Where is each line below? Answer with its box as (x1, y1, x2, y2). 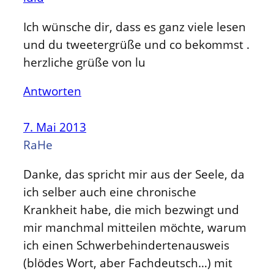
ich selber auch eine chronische (23, 183, 196, 199)
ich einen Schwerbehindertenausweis (23, 237, 229, 253)
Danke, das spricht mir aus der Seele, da (23, 166, 245, 182)
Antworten (23, 83, 81, 99)
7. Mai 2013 (23, 119, 86, 135)
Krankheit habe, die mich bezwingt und (23, 201, 239, 217)
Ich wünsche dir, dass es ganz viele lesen (23, 18, 246, 34)
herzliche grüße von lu (23, 54, 146, 70)
